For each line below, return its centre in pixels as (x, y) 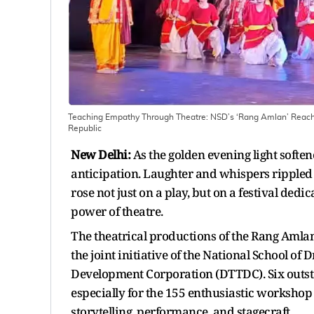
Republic (85, 128)
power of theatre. (117, 211)
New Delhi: (102, 154)
